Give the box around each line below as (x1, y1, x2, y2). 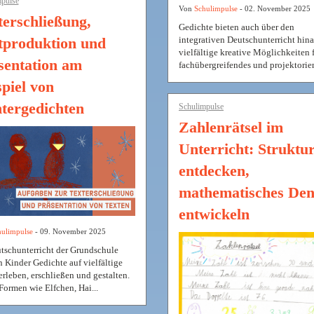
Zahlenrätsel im (179, 118, 283, 137)
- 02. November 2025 (238, 4, 310, 13)
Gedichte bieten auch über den (179, 22, 294, 33)
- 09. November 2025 (32, 227, 106, 236)
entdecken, (179, 162, 250, 180)
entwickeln (179, 205, 250, 224)
